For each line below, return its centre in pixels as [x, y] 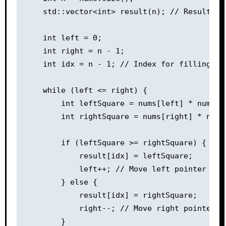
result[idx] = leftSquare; [108, 156]
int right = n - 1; [74, 51]
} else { [61, 182]
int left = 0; [63, 38]
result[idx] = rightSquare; [111, 195]
